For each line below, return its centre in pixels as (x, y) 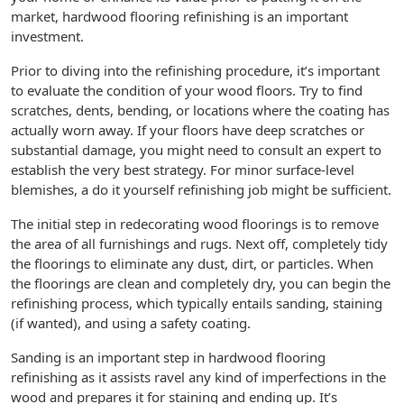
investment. (47, 36)
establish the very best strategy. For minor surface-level (183, 170)
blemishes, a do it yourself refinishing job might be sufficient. (201, 189)
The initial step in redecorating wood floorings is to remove (195, 224)
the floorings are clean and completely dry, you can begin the (201, 283)
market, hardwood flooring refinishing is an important (179, 16)
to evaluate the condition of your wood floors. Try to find (187, 90)
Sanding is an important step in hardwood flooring (168, 357)
